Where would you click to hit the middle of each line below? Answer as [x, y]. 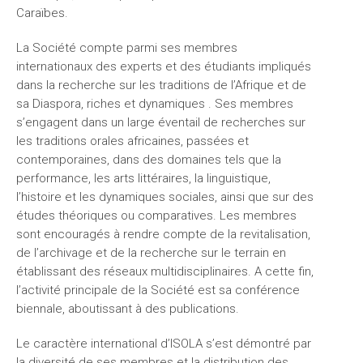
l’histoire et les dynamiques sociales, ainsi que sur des [164, 196]
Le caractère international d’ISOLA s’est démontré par [163, 343]
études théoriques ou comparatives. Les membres [156, 215]
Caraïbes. [42, 13]
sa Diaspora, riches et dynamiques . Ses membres [154, 103]
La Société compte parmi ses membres [126, 47]
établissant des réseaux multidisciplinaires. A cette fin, [164, 271]
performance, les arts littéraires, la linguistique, [143, 178]
